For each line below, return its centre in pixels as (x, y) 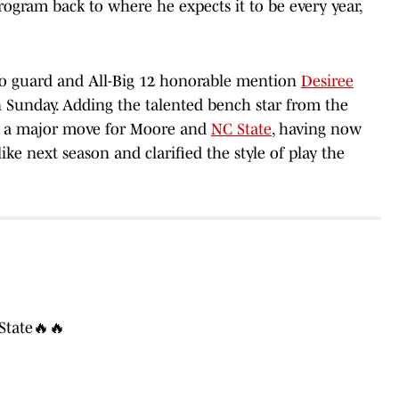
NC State (241, 129)
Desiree (327, 81)
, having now (317, 129)
